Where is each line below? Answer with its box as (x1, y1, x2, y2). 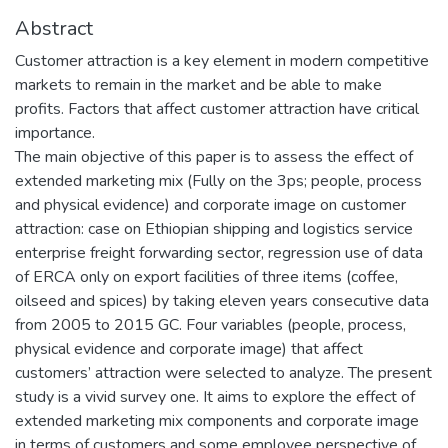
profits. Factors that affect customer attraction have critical (15, 97, 419, 120)
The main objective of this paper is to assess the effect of (15, 145, 413, 168)
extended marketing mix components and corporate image (15, 409, 419, 432)
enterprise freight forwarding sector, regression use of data (15, 241, 423, 264)
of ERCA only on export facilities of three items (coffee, (15, 265, 398, 288)
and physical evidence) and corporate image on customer (15, 193, 406, 216)
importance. (15, 121, 95, 144)
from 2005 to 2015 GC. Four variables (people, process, (15, 313, 406, 336)
